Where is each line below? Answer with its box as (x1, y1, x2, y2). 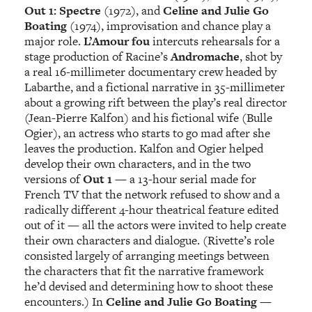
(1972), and (101, 1, 161, 19)
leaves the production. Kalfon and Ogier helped (24, 139, 264, 157)
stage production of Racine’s (24, 47, 169, 65)
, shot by (240, 47, 283, 65)
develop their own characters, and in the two (24, 155, 251, 172)
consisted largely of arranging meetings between (24, 247, 270, 264)
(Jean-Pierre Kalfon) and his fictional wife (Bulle (24, 109, 273, 126)
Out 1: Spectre (24, 1, 102, 19)
